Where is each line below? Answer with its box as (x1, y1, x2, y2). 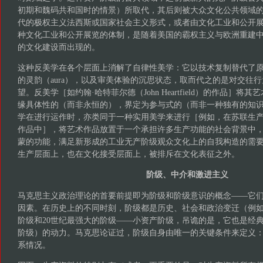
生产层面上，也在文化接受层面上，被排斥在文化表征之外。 (17, 149, 242, 159)
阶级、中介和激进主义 (146, 170, 228, 180)
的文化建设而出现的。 (17, 42, 100, 52)
